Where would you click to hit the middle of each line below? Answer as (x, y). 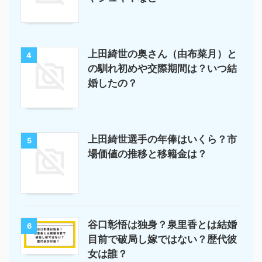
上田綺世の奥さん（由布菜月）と (162, 54)
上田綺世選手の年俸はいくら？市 (162, 139)
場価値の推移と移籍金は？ (147, 154)
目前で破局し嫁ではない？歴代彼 (162, 239)
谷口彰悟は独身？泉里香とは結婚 (162, 225)
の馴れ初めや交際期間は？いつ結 (162, 68)
